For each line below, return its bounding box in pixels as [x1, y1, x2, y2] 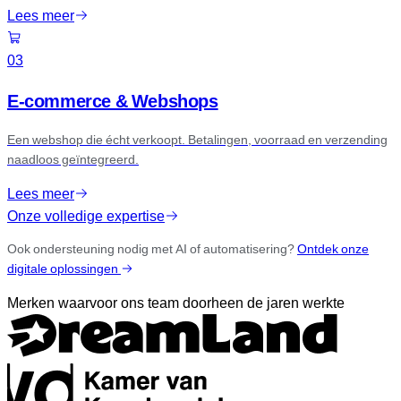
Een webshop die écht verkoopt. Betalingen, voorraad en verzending [7, 132, 388, 149]
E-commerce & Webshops [7, 90, 218, 113]
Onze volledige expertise [7, 208, 165, 226]
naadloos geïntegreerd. [7, 152, 139, 168]
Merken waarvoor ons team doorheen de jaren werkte [7, 294, 345, 312]
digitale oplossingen [7, 261, 121, 277]
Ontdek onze [297, 242, 369, 258]
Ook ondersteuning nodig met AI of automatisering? [7, 242, 297, 258]
